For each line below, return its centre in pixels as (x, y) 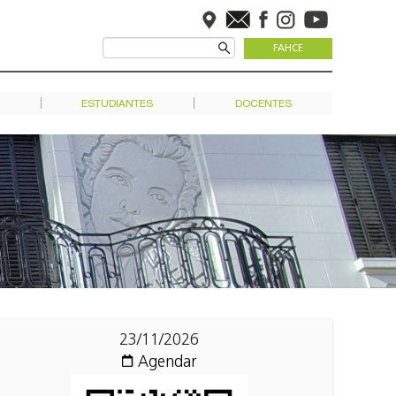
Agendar (167, 363)
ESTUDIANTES (118, 104)
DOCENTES (264, 104)
